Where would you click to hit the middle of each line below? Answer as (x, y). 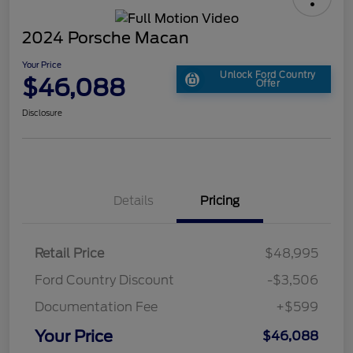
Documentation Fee (96, 307)
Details (133, 201)
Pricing (220, 201)
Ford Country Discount (104, 280)
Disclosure (42, 112)
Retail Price (69, 253)
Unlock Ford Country (268, 74)
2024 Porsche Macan (106, 37)
